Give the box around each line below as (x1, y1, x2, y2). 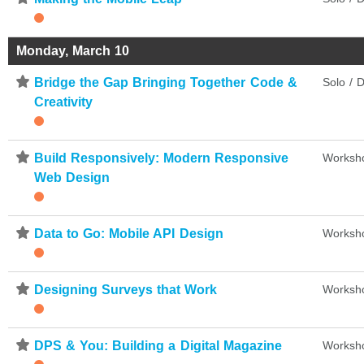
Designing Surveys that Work (34, 282, 218, 297)
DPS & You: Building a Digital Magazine (34, 338, 282, 353)
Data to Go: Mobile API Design (34, 226, 223, 240)
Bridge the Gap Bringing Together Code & (34, 75, 297, 89)
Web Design (34, 170, 110, 184)
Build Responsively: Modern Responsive (34, 150, 289, 165)
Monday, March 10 (16, 43, 130, 58)
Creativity (34, 94, 93, 109)
